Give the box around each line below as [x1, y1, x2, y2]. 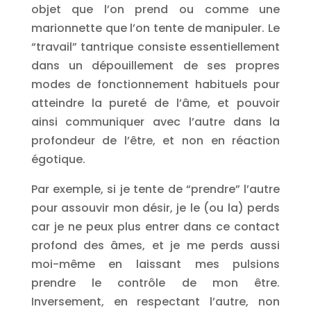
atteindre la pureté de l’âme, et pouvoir [31, 95, 280, 111]
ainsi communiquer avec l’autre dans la [31, 114, 280, 130]
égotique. [31, 151, 85, 167]
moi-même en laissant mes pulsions [31, 256, 280, 272]
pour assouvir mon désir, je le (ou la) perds [31, 200, 280, 216]
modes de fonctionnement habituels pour [31, 76, 280, 92]
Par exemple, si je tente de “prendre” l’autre [31, 181, 280, 197]
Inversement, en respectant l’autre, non [31, 294, 280, 310]
